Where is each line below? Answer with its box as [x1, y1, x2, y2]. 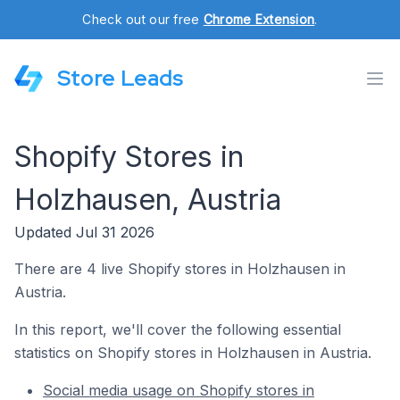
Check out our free [82, 12, 204, 27]
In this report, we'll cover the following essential [14, 321, 341, 338]
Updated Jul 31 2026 [14, 223, 154, 241]
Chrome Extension [203, 12, 315, 27]
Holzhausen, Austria [14, 182, 281, 217]
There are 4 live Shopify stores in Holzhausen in [14, 260, 346, 278]
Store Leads [57, 64, 183, 92]
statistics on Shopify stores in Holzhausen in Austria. [14, 344, 371, 362]
